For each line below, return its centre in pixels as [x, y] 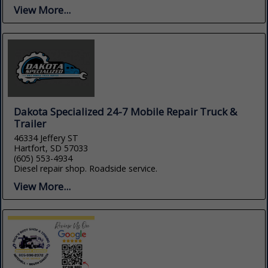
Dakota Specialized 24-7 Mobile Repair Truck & [126, 112]
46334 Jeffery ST [46, 138]
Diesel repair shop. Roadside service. [86, 169]
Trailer [30, 124]
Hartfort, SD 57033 [51, 148]
